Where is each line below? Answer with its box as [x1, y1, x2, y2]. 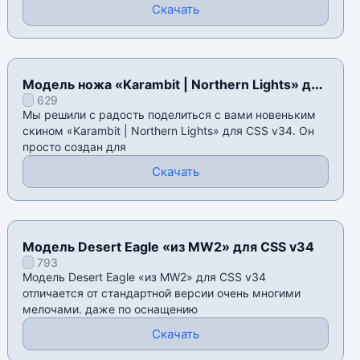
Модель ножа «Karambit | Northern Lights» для [22, 76, 327, 93]
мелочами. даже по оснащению [22, 302, 198, 317]
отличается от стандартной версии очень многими [22, 286, 301, 301]
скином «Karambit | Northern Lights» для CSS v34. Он [22, 124, 315, 138]
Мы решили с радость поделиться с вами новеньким [22, 108, 317, 122]
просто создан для [22, 140, 127, 154]
